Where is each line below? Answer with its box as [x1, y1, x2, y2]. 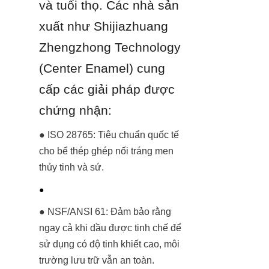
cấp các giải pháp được [39, 82, 175, 96]
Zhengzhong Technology [39, 40, 181, 54]
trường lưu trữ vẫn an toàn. [39, 255, 154, 265]
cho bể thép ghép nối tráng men [39, 145, 174, 156]
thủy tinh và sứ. [39, 162, 104, 172]
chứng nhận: [39, 103, 112, 117]
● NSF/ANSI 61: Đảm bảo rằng [39, 206, 171, 217]
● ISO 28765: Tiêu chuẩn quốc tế [39, 129, 179, 140]
